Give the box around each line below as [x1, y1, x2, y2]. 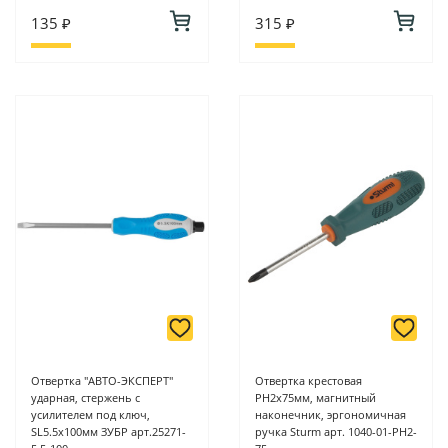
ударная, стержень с [31, 390, 140, 406]
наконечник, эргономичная [255, 407, 406, 423]
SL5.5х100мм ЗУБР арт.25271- [31, 424, 186, 440]
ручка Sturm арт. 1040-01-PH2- [255, 424, 417, 440]
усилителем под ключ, [31, 407, 150, 423]
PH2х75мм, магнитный [255, 390, 376, 406]
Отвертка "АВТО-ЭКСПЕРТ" [31, 373, 173, 389]
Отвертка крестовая [255, 373, 362, 389]
